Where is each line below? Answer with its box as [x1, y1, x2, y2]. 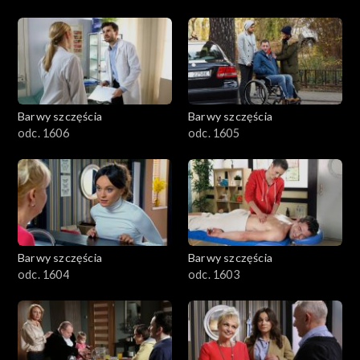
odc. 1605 [188, 126, 239, 141]
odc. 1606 [18, 126, 69, 141]
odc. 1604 [18, 268, 69, 282]
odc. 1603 [188, 268, 239, 282]
